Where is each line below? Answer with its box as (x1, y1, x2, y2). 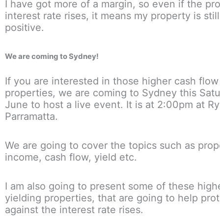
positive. (5, 21, 44, 33)
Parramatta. (5, 110, 58, 123)
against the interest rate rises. (5, 204, 143, 216)
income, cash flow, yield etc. (5, 151, 137, 164)
